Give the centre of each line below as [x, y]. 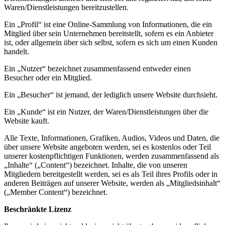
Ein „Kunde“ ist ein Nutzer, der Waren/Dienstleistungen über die [106, 112]
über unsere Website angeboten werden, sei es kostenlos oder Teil [107, 147]
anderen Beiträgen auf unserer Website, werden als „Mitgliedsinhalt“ [112, 183]
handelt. [17, 51]
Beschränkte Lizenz [38, 209]
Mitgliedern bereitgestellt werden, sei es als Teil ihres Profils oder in [111, 174]
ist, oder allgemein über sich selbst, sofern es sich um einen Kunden [111, 42]
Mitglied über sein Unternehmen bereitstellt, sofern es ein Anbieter [109, 33]
